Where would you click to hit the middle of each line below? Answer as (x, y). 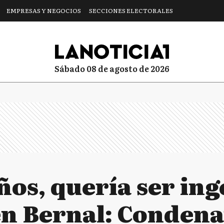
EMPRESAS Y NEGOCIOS (44, 10)
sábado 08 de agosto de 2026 (114, 68)
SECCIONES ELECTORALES (131, 10)
